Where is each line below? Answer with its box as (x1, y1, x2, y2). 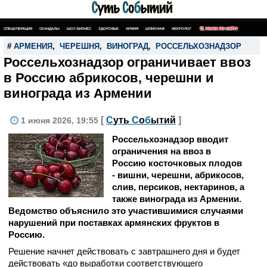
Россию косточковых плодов (112, 158, 242, 168)
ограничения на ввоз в (112, 146, 211, 156)
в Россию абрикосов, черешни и (4, 70, 214, 85)
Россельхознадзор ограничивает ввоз (4, 55, 251, 70)
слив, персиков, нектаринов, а (112, 182, 244, 192)
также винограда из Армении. (112, 194, 241, 204)
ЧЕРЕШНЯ (60, 42, 100, 51)
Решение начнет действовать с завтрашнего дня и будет (8, 246, 240, 256)
